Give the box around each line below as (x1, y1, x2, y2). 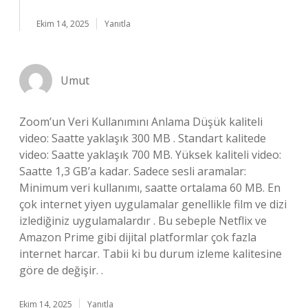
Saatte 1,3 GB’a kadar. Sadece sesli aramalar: (19, 164, 246, 179)
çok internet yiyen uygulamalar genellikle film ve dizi (19, 197, 287, 212)
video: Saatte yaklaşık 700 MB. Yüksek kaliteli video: (19, 147, 281, 162)
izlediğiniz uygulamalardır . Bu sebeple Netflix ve (19, 213, 267, 228)
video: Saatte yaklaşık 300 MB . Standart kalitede (19, 131, 266, 146)
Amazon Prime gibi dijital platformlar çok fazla (19, 230, 256, 245)
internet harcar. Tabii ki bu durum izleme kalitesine (19, 246, 282, 261)
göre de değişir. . (19, 263, 103, 278)
